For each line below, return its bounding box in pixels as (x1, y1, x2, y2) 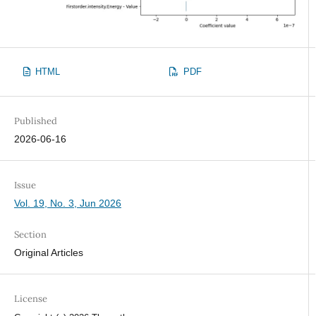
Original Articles (13, 246, 83, 258)
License (13, 292, 47, 305)
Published (13, 114, 57, 127)
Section (13, 228, 47, 241)
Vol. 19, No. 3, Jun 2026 (13, 197, 121, 209)
